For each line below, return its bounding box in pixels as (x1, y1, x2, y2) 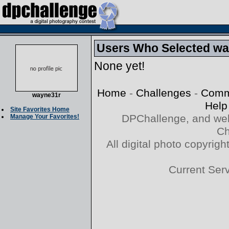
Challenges (136, 87, 191, 99)
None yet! (94, 59, 145, 73)
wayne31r (32, 91, 61, 99)
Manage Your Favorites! (10, 113, 79, 120)
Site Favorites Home (10, 106, 70, 113)
